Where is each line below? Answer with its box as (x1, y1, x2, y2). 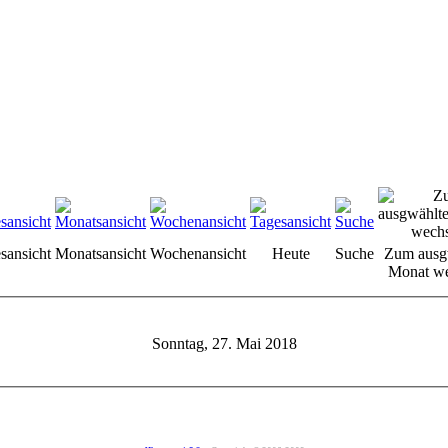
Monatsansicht (55, 245, 146, 262)
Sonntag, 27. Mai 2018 (151, 334, 297, 352)
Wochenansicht (150, 245, 246, 262)
